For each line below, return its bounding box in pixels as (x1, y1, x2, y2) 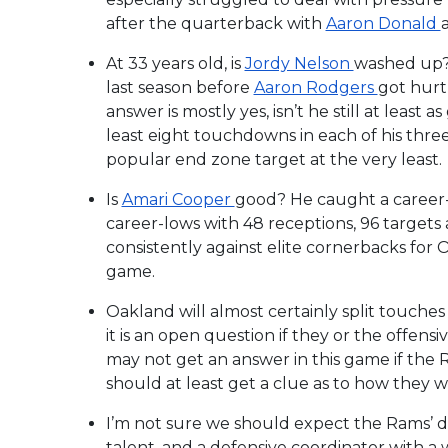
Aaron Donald (325, 13, 441, 33)
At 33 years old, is (105, 53, 245, 73)
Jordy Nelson (244, 53, 354, 73)
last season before (105, 77, 254, 97)
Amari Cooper (121, 189, 235, 209)
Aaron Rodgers (253, 77, 378, 97)
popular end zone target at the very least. (105, 149, 442, 169)
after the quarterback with (105, 13, 326, 33)
